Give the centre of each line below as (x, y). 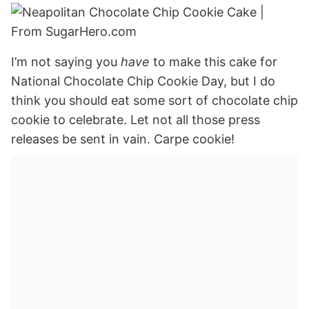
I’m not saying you (66, 61)
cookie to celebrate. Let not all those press (136, 119)
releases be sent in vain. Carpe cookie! (123, 139)
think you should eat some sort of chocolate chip (154, 100)
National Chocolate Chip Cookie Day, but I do (143, 81)
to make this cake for (213, 61)
